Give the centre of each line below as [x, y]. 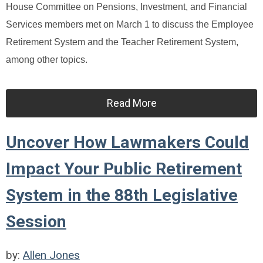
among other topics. [47, 59]
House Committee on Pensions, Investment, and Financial [127, 6]
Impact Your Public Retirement [124, 168]
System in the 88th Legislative [122, 195]
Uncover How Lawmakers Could [127, 142]
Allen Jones [51, 255]
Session [36, 221]
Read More [131, 103]
